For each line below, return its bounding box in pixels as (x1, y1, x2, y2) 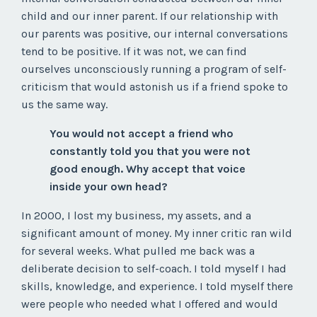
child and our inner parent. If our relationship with (21, 9, 278, 23)
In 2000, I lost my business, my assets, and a (21, 209, 251, 223)
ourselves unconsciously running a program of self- (21, 62, 287, 76)
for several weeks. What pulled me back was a (21, 244, 255, 258)
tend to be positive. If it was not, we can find (21, 45, 247, 59)
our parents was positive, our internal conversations (21, 27, 288, 41)
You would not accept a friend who (50, 127, 234, 141)
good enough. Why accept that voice (50, 162, 246, 176)
